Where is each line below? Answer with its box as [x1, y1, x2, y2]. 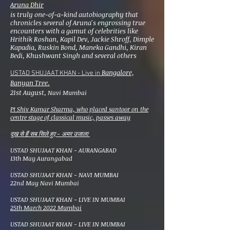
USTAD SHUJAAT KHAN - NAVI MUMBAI [10, 170, 119, 179]
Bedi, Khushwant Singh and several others [10, 51, 137, 60]
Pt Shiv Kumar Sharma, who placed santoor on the [10, 105, 148, 113]
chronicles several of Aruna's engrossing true [10, 18, 145, 27]
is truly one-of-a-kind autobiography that [10, 10, 138, 19]
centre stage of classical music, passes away [10, 113, 130, 121]
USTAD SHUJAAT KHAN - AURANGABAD [10, 146, 117, 154]
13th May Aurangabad [10, 154, 72, 162]
